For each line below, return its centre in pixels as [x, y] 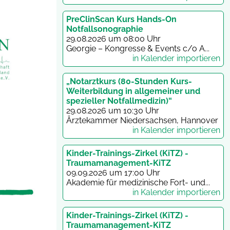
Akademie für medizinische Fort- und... [138, 182]
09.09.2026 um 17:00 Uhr [113, 172]
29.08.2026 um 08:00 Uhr [113, 39]
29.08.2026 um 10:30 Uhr [113, 110]
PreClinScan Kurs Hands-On [121, 19]
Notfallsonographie [105, 29]
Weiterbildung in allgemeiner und [133, 91]
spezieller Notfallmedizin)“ [119, 101]
